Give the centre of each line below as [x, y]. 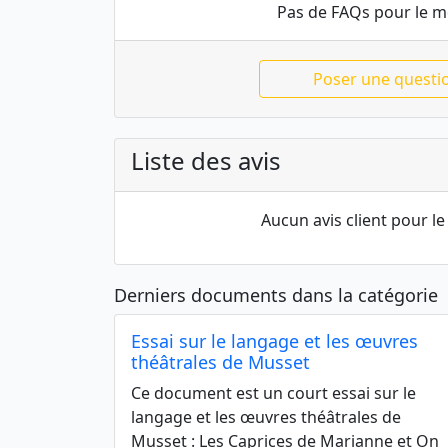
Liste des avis [206, 160]
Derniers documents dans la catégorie [276, 295]
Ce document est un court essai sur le [273, 393]
